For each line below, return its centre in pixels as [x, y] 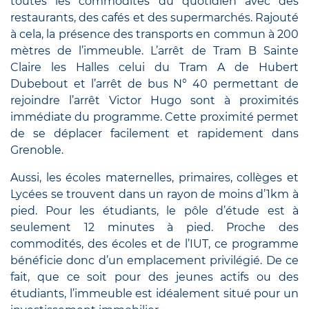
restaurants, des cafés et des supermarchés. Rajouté [154, 18]
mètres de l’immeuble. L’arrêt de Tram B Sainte [154, 51]
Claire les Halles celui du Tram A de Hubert [154, 68]
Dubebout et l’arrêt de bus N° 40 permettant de [154, 84]
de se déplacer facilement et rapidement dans [154, 134]
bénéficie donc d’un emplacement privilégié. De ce [154, 261]
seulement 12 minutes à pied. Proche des [154, 228]
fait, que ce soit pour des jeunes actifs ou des [154, 277]
